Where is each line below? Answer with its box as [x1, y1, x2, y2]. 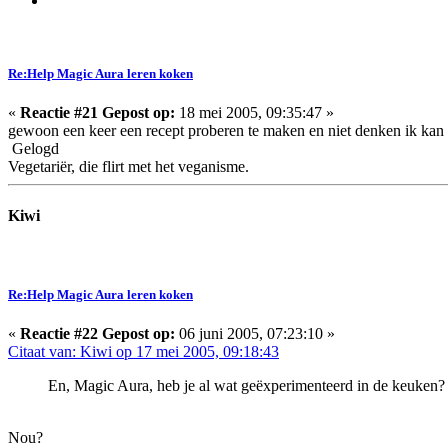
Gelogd [8, 140, 59, 158]
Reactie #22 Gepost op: [20, 325, 175, 343]
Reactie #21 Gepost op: [20, 104, 175, 122]
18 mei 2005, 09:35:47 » [175, 104, 334, 122]
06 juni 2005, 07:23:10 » [175, 325, 335, 343]
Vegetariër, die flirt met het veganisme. [8, 158, 249, 176]
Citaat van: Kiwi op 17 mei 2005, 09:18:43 [8, 343, 279, 361]
